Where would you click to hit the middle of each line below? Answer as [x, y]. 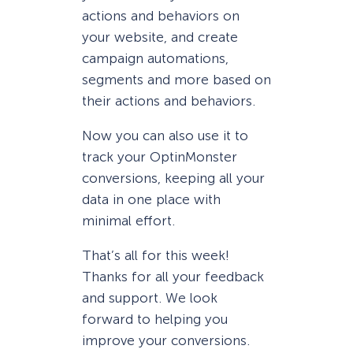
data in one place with [151, 199]
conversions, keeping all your [173, 178]
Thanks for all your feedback [173, 277]
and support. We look [150, 298]
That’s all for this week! [156, 255]
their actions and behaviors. [169, 100]
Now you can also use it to [165, 135]
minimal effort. [128, 220]
